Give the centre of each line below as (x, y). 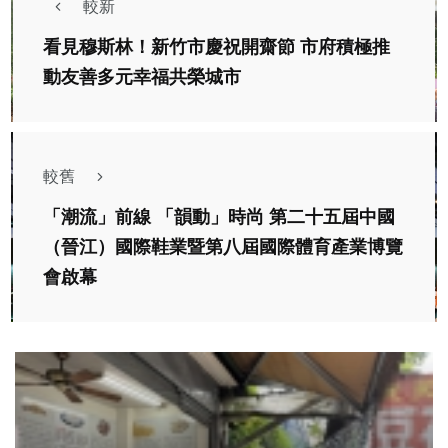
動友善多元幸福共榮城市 (142, 77)
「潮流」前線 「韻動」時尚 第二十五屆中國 (219, 217)
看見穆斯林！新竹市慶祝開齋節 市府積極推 (216, 47)
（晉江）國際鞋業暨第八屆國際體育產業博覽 (223, 247)
